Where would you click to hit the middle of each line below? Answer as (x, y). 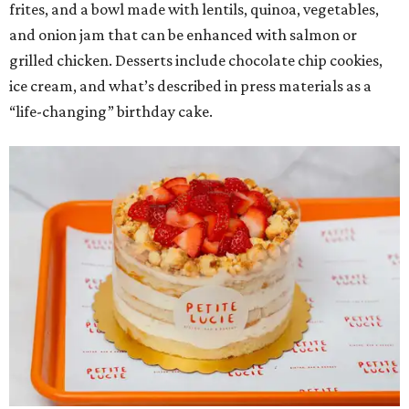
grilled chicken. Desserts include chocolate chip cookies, (196, 60)
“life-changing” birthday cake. (111, 111)
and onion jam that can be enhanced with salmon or (183, 34)
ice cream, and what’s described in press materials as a (190, 85)
